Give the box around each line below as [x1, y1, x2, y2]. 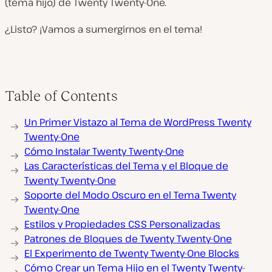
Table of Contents [5, 87, 118, 104]
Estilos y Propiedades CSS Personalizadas [24, 217, 220, 231]
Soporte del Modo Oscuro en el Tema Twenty [24, 188, 236, 202]
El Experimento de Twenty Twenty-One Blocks [24, 246, 239, 260]
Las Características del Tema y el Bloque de [24, 159, 228, 172]
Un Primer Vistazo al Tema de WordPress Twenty [24, 115, 251, 129]
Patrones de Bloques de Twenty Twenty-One [24, 232, 232, 245]
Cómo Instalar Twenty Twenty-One [24, 144, 184, 158]
